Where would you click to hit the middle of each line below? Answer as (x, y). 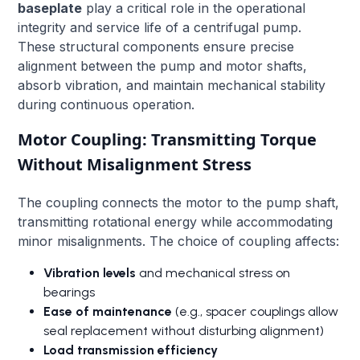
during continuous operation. (106, 104)
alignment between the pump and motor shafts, (163, 65)
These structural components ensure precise (156, 46)
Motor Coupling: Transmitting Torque (168, 139)
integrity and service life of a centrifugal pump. (160, 27)
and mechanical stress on (213, 272)
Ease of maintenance (108, 311)
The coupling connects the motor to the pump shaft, (179, 202)
